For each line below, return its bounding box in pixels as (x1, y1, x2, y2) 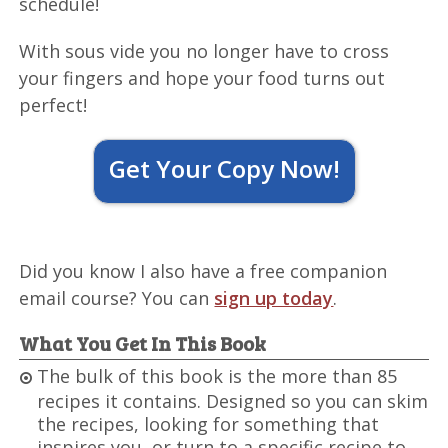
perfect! (19, 93, 88, 118)
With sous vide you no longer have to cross (19, 39, 390, 64)
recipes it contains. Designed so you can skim (37, 389, 429, 414)
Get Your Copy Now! (108, 152, 340, 186)
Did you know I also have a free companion (19, 259, 388, 284)
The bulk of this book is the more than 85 (37, 364, 398, 389)
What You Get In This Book (19, 329, 267, 358)
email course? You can (19, 286, 215, 311)
